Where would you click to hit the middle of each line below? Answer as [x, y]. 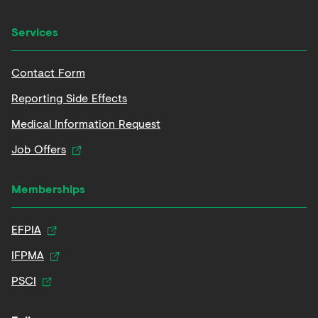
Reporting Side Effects [69, 98]
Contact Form [48, 72]
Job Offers [39, 149]
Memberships [48, 188]
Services [35, 32]
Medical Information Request [86, 123]
